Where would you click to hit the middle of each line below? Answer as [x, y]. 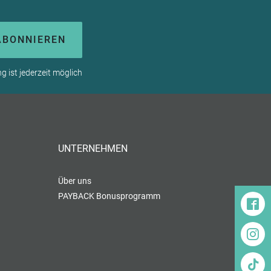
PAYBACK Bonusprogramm [109, 196]
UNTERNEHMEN [93, 148]
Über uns [75, 181]
